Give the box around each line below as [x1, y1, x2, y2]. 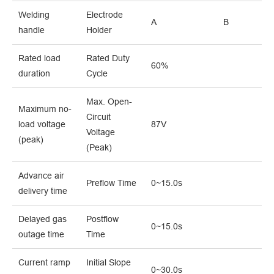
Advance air [18, 171, 64, 181]
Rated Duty [86, 53, 130, 64]
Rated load [18, 53, 61, 64]
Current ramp [18, 257, 70, 268]
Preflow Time [86, 178, 136, 188]
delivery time [18, 186, 67, 196]
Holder [86, 25, 112, 35]
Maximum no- [18, 104, 72, 114]
